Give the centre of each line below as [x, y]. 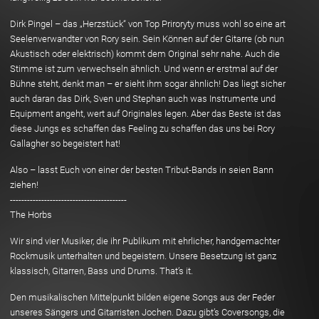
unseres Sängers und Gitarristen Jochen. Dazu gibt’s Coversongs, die [147, 312]
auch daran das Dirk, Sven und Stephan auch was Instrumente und [143, 98]
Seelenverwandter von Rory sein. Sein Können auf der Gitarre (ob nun [147, 38]
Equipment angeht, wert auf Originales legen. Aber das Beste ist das [146, 113]
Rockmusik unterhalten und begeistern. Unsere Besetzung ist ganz [143, 256]
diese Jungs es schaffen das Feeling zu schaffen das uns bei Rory [142, 128]
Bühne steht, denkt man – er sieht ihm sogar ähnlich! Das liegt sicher [148, 83]
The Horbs [31, 214]
